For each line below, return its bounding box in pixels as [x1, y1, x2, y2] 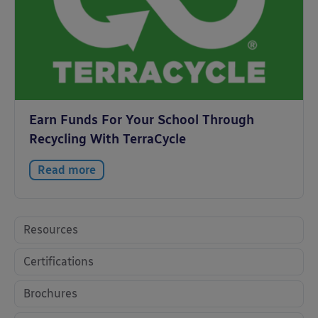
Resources [23, 223, 78, 236]
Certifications [23, 255, 94, 268]
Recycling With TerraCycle [29, 131, 186, 147]
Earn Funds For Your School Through [29, 112, 254, 128]
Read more [38, 163, 96, 177]
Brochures [23, 287, 77, 300]
